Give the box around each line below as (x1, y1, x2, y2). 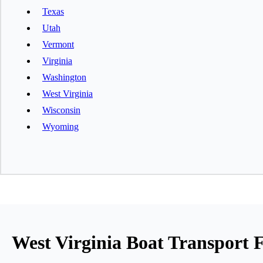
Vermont (42, 39, 74, 49)
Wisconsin (42, 104, 80, 115)
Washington (42, 72, 86, 82)
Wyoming (42, 121, 79, 131)
